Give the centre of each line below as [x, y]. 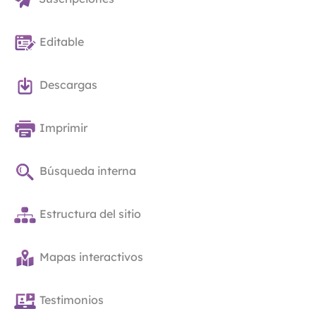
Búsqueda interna [88, 171]
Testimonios [72, 300]
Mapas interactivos [91, 257]
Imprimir [63, 128]
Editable [62, 42]
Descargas [68, 85]
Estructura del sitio [90, 214]
